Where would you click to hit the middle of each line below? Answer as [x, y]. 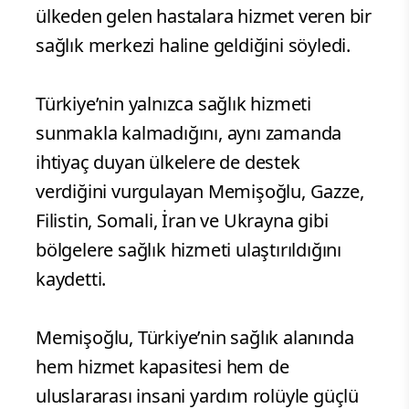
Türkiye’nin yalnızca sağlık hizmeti [173, 103]
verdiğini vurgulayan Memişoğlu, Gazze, [200, 191]
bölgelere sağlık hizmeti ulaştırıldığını [189, 249]
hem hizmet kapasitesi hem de [163, 366]
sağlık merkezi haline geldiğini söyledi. [193, 45]
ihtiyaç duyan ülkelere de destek [168, 162]
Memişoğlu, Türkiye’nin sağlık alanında [195, 337]
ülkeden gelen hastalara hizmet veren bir [204, 16]
